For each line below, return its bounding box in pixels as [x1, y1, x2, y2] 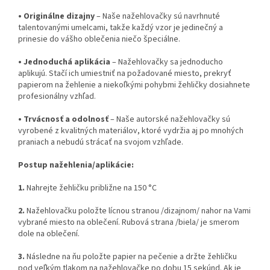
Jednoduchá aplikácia [24, 56, 110, 69]
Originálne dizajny [24, 10, 95, 23]
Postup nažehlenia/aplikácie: [18, 159, 134, 172]
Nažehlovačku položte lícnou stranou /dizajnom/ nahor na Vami [27, 205, 251, 218]
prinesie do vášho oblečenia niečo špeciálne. [18, 33, 180, 46]
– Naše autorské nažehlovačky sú [108, 113, 230, 126]
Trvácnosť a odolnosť [24, 113, 108, 126]
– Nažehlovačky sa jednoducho [110, 56, 223, 69]
